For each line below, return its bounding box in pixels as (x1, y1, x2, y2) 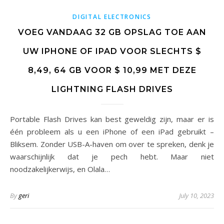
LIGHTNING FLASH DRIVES (51, 84, 173, 94)
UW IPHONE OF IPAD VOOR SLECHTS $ (22, 46, 201, 56)
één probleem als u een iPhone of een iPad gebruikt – (10, 126, 214, 136)
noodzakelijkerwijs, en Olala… (10, 164, 110, 174)
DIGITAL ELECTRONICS (72, 12, 151, 21)
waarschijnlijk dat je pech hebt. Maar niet (10, 151, 214, 161)
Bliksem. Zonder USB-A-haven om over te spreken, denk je (10, 139, 214, 149)
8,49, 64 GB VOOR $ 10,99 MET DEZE (27, 65, 196, 75)
